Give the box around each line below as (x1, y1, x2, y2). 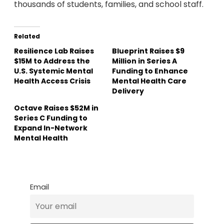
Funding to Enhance (112, 66, 188, 76)
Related (14, 32, 40, 41)
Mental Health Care (112, 76, 186, 86)
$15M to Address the (14, 56, 90, 66)
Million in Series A (112, 56, 177, 66)
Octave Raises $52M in (14, 103, 98, 113)
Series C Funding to (14, 113, 87, 123)
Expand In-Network (14, 123, 87, 133)
